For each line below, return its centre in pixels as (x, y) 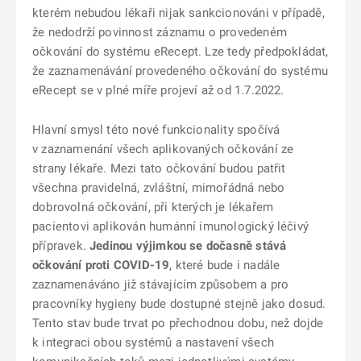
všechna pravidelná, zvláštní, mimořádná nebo (159, 188)
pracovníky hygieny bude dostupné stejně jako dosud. (179, 304)
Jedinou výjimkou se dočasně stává (188, 246)
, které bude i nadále (225, 265)
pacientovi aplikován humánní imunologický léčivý (170, 226)
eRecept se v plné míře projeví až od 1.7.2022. (158, 90)
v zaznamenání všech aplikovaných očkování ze (163, 149)
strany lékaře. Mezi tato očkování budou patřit (159, 168)
